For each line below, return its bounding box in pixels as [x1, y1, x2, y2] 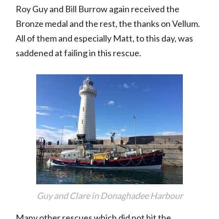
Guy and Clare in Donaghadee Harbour [36, 190, 183, 201]
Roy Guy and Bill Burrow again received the [15, 3, 179, 15]
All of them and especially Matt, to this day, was [15, 33, 193, 44]
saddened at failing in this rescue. [15, 47, 141, 59]
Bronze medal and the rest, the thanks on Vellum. [15, 18, 200, 29]
